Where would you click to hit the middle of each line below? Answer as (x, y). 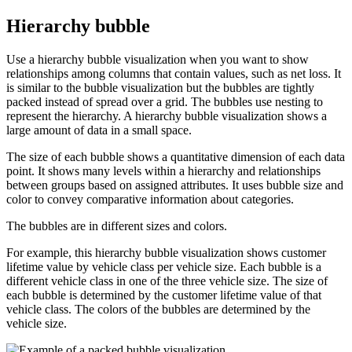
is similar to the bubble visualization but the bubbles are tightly (160, 87)
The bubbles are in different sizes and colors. (117, 225)
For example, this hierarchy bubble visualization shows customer (166, 252)
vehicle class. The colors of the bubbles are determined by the (158, 309)
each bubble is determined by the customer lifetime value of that (164, 295)
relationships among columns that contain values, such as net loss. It (174, 73)
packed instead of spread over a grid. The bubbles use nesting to (165, 101)
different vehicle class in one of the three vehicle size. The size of (167, 280)
